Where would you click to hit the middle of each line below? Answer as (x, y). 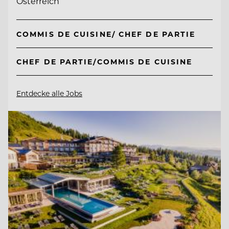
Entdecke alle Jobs (49, 94)
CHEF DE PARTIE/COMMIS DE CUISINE (105, 62)
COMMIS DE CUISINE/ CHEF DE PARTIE (106, 34)
